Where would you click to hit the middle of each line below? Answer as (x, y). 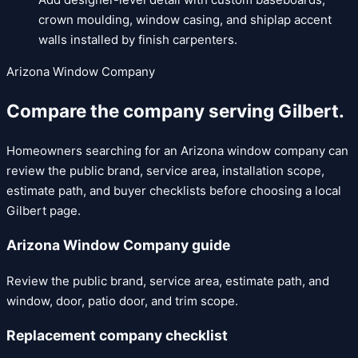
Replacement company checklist (117, 336)
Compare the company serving (142, 110)
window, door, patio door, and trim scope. (122, 300)
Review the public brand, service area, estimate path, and (168, 280)
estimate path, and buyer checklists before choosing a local (174, 190)
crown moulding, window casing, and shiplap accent (185, 20)
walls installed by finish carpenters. (138, 40)
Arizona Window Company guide (118, 245)
